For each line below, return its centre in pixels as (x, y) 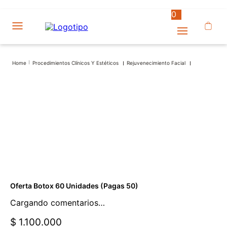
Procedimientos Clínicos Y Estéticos (75, 63)
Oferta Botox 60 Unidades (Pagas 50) (74, 186)
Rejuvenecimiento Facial (156, 63)
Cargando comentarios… (58, 203)
